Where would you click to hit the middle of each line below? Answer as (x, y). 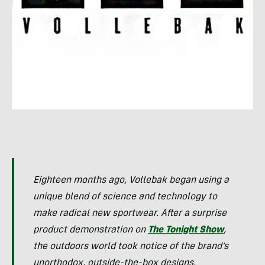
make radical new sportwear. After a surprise (130, 214)
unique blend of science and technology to (125, 197)
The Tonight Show (186, 230)
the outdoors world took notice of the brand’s (131, 247)
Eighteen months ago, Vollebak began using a (131, 181)
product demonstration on (91, 230)
